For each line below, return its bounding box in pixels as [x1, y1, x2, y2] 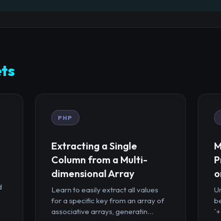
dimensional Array [51, 167, 135, 180]
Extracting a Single [51, 139, 137, 152]
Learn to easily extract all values [51, 184, 158, 194]
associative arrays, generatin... [51, 206, 153, 216]
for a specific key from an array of [51, 195, 164, 205]
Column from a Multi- [51, 153, 147, 166]
